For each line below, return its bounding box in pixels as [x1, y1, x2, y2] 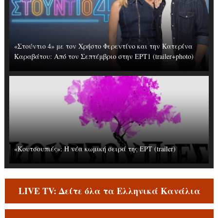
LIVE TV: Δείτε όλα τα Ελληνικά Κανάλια [18, 184, 200, 197]
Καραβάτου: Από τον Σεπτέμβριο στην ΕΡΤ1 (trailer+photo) [14, 52, 194, 61]
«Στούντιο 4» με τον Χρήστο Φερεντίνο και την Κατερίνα [14, 41, 193, 51]
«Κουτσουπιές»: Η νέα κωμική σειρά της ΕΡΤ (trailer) [14, 144, 176, 153]
